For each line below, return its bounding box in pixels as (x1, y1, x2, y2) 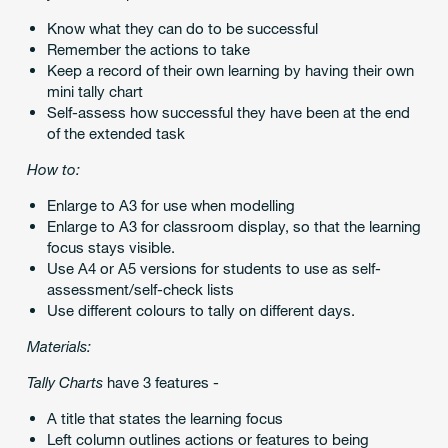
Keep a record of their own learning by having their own (46, 61, 414, 79)
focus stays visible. (46, 238, 175, 256)
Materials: (26, 337, 91, 355)
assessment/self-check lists (46, 280, 234, 298)
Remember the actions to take (46, 40, 250, 58)
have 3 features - (102, 373, 219, 391)
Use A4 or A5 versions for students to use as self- (46, 259, 381, 277)
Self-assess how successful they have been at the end (46, 103, 410, 121)
